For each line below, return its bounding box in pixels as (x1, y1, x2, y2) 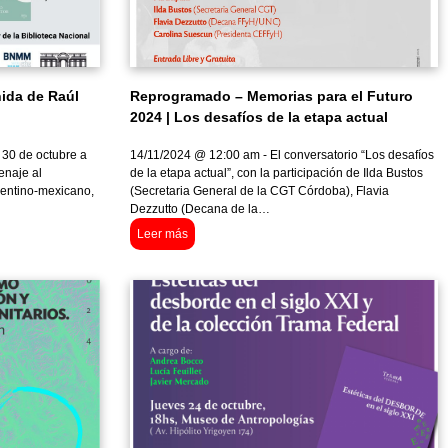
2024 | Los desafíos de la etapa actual (129, 109, 388, 126)
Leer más (136, 227, 188, 242)
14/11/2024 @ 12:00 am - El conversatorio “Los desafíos (129, 148, 434, 163)
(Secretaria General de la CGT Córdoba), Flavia (129, 184, 389, 199)
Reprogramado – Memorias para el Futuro (129, 88, 413, 105)
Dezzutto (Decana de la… (129, 202, 270, 217)
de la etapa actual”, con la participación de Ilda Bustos (129, 166, 423, 181)
